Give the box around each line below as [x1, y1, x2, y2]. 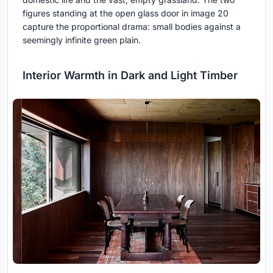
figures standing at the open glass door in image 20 [23, 8, 229, 19]
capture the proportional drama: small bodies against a [23, 21, 241, 32]
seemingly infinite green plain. [23, 35, 141, 46]
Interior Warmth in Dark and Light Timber [23, 69, 238, 82]
